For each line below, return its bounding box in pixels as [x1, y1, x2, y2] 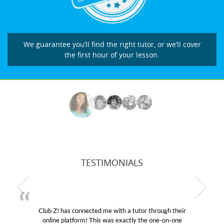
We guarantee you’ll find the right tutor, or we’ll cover [23, 39, 201, 49]
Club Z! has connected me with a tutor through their [30, 206, 178, 215]
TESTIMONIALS [81, 156, 143, 169]
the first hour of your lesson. [64, 50, 159, 60]
